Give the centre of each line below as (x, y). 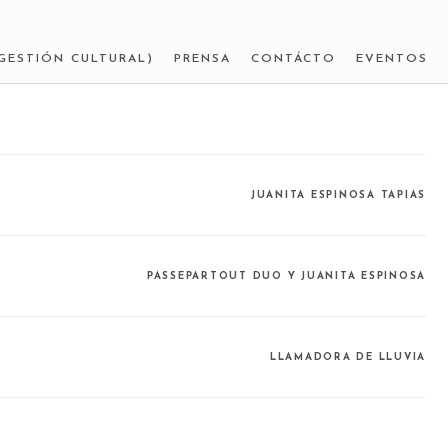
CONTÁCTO (293, 58)
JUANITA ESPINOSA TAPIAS (338, 195)
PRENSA (202, 58)
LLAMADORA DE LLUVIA (347, 357)
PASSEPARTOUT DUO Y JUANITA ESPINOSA (286, 276)
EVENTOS (392, 58)
